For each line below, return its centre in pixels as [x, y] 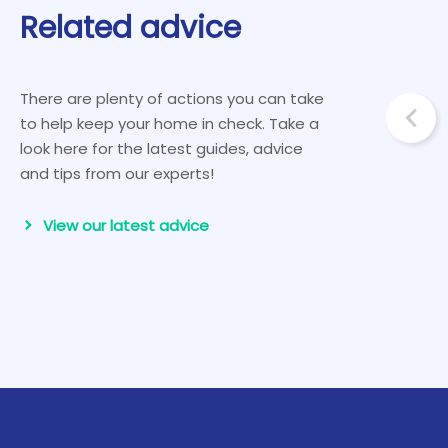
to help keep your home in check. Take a [169, 123]
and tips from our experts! [117, 173]
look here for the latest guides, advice [161, 148]
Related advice [130, 27]
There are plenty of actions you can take [172, 98]
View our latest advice [126, 225]
